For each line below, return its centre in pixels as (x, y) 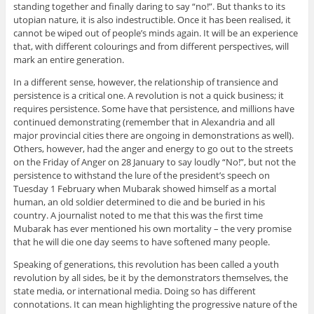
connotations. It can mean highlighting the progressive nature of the (155, 305)
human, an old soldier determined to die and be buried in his (139, 202)
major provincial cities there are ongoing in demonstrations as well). (153, 136)
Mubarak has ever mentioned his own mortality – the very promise (152, 229)
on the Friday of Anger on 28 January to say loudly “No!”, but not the (154, 162)
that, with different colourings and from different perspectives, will (151, 47)
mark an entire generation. (68, 60)
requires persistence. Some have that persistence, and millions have (153, 109)
